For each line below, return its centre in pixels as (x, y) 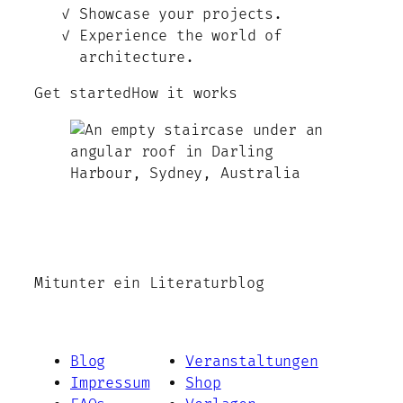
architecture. (137, 58)
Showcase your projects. (181, 15)
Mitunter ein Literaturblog (149, 284)
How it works (184, 94)
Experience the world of (181, 36)
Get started (83, 94)
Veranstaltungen (252, 361)
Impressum (110, 383)
